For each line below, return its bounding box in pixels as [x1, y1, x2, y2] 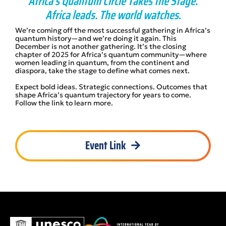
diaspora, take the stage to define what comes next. [15, 66, 190, 75]
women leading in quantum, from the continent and [15, 58, 189, 67]
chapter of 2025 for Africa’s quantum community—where [15, 49, 207, 59]
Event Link [85, 136, 126, 154]
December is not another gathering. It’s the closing [15, 41, 186, 51]
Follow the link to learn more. [15, 98, 113, 107]
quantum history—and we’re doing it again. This [15, 33, 177, 43]
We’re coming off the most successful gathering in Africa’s [15, 25, 210, 35]
